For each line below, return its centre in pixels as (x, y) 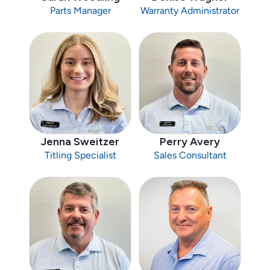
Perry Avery (190, 142)
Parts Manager (80, 11)
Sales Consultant (190, 155)
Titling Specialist (80, 155)
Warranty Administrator (190, 11)
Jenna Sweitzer (80, 142)
